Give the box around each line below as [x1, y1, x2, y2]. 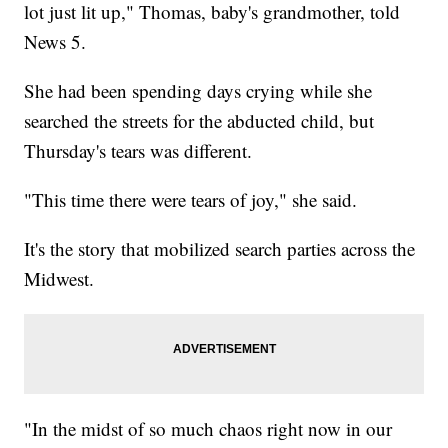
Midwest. [24, 265, 95, 291]
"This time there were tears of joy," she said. [24, 186, 358, 212]
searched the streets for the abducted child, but [24, 107, 375, 133]
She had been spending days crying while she [24, 77, 373, 103]
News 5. [24, 28, 87, 54]
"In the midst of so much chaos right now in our [24, 415, 393, 441]
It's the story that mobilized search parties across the [24, 235, 416, 261]
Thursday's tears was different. [24, 137, 253, 163]
